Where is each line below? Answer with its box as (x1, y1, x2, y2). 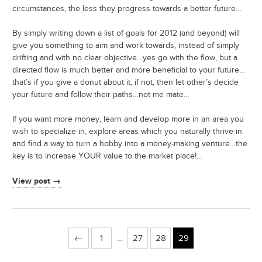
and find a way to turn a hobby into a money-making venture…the (12, 139, 247, 149)
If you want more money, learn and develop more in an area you (12, 115, 244, 125)
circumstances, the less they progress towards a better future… (12, 4, 242, 14)
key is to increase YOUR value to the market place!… (12, 151, 202, 161)
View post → (12, 176, 61, 187)
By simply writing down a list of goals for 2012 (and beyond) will (12, 29, 240, 39)
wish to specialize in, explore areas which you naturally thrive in (12, 127, 242, 137)
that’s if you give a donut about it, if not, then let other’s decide (12, 78, 239, 88)
